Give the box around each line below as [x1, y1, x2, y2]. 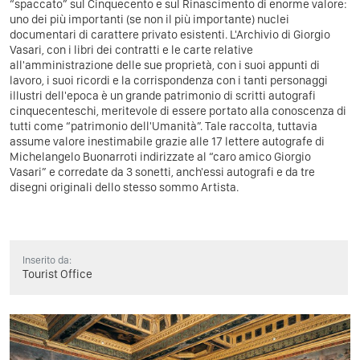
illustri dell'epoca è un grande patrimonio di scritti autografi [10, 88, 316, 103]
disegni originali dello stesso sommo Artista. [10, 179, 239, 194]
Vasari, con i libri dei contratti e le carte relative [10, 42, 253, 57]
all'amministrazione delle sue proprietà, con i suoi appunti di [10, 57, 320, 72]
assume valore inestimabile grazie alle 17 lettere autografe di [10, 133, 325, 149]
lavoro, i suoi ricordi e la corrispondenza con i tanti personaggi [10, 72, 328, 88]
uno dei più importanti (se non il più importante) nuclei [10, 11, 289, 27]
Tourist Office [22, 266, 92, 281]
